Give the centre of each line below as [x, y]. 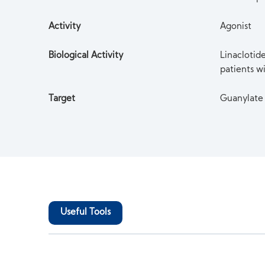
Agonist [236, 27]
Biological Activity [86, 56]
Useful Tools [86, 213]
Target [62, 99]
